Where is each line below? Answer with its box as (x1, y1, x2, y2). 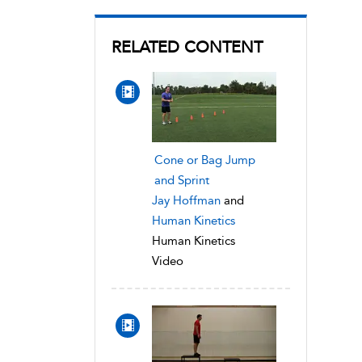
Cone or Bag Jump (154, 152, 255, 167)
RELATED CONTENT (112, 37, 263, 57)
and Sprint (154, 172, 209, 187)
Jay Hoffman (152, 192, 221, 208)
